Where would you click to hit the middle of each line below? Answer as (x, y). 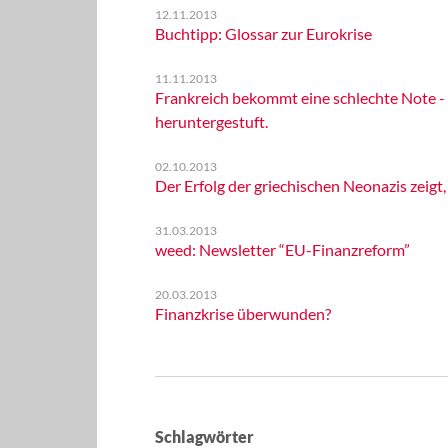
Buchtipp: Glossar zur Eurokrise (263, 33)
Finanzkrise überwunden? (242, 313)
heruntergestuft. (211, 121)
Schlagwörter (204, 436)
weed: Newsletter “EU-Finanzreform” (282, 249)
